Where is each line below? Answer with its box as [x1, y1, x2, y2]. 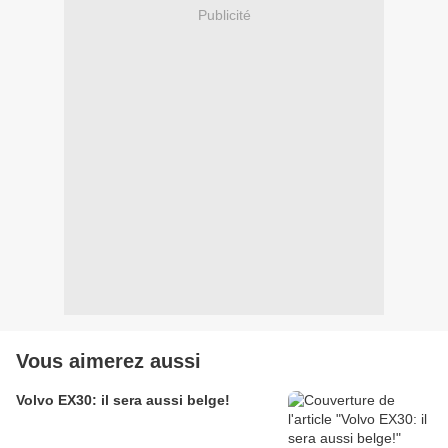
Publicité [197, 6, 251, 23]
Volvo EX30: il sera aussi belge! [16, 392, 230, 409]
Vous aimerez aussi [16, 350, 201, 373]
